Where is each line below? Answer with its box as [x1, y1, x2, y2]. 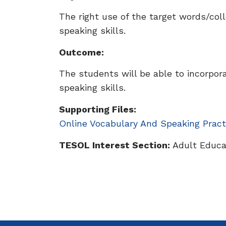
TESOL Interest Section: [59, 140, 170, 150]
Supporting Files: [59, 104, 136, 115]
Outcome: [59, 47, 104, 58]
